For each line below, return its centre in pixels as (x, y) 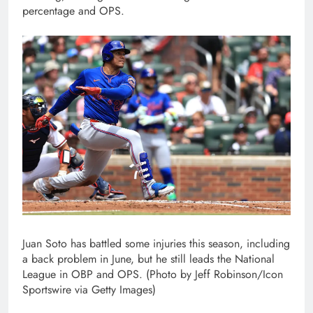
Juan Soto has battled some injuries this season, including (156, 243)
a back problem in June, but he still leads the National (148, 259)
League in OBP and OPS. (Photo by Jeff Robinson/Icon (153, 274)
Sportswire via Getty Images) (89, 289)
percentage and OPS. (75, 11)
